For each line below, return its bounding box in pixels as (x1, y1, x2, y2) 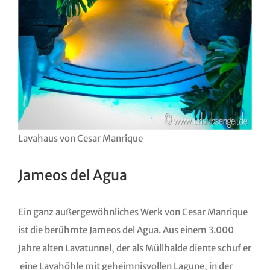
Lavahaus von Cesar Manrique (17, 132, 143, 144)
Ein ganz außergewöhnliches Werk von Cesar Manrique (17, 206, 248, 218)
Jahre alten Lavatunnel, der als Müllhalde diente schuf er (17, 242, 251, 254)
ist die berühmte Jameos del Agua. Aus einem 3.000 (17, 224, 234, 236)
